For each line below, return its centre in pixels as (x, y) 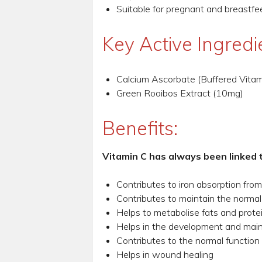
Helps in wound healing (165, 255)
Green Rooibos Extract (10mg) (180, 93)
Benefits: (140, 128)
